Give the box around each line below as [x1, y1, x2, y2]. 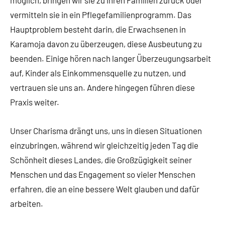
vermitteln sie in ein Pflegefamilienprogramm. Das [10, 10, 191, 20]
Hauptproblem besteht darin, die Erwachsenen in [10, 24, 186, 35]
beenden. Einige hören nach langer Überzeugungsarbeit [10, 53, 211, 64]
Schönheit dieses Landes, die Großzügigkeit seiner [10, 155, 192, 165]
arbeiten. [10, 198, 43, 209]
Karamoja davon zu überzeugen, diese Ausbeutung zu [10, 39, 202, 49]
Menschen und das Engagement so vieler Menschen [10, 169, 195, 180]
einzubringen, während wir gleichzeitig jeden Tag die [10, 140, 198, 151]
